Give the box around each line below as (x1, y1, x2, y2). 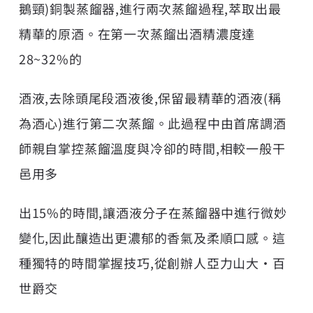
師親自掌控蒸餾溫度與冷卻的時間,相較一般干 (18, 138, 286, 157)
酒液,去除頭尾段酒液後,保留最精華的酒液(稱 (18, 88, 282, 107)
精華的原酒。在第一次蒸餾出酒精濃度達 (18, 24, 256, 43)
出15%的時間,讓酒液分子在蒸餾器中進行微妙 (18, 203, 287, 221)
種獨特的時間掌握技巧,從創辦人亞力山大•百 (18, 253, 286, 272)
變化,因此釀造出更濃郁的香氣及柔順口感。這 (18, 228, 286, 247)
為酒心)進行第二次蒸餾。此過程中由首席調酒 (18, 113, 286, 132)
